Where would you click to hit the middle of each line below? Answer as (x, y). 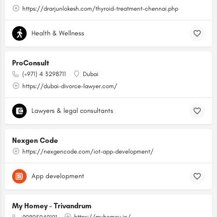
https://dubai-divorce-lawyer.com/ (70, 86)
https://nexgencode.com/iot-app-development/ (88, 151)
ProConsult (31, 63)
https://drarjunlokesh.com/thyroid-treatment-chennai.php (100, 8)
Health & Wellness (58, 33)
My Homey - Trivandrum (52, 206)
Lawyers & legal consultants (72, 111)
